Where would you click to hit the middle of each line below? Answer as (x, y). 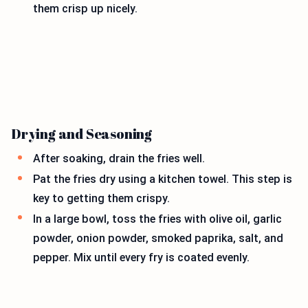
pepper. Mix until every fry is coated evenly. (141, 257)
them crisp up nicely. (85, 8)
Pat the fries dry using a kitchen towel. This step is (163, 179)
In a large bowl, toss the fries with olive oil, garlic (157, 219)
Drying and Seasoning (81, 134)
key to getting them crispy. (101, 198)
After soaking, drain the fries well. (119, 159)
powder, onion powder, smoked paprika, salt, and (158, 238)
